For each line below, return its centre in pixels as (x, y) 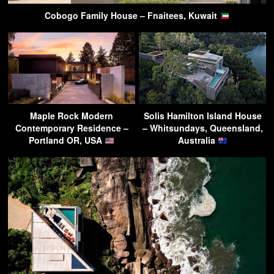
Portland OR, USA (67, 140)
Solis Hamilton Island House (202, 116)
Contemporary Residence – (72, 128)
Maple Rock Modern (72, 116)
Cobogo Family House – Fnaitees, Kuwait (132, 16)
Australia (198, 140)
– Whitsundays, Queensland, (202, 128)
